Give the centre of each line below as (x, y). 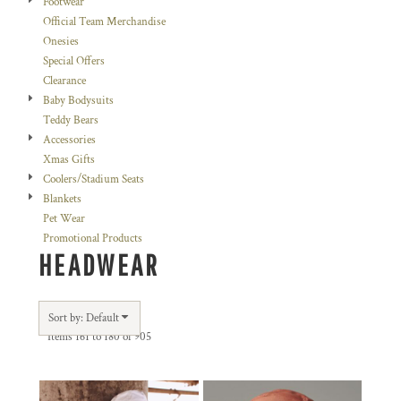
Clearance (64, 81)
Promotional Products (93, 239)
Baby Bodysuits (78, 101)
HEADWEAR (99, 265)
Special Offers (74, 61)
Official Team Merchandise (104, 22)
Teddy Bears (71, 120)
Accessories (69, 140)
